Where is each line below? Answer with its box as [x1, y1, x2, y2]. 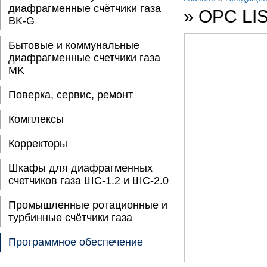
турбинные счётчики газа [8, 212, 132, 223]
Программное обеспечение [8, 236, 143, 248]
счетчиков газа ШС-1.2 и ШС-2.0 [8, 175, 169, 187]
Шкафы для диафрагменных [8, 162, 153, 174]
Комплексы [8, 113, 64, 125]
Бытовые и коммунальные [8, 39, 139, 51]
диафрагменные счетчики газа [8, 52, 160, 64]
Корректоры [8, 138, 67, 150]
